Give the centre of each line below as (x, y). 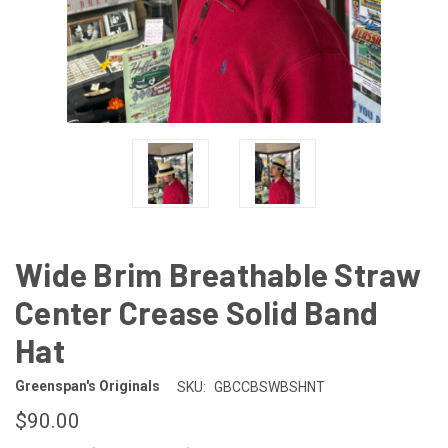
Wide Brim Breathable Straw (218, 273)
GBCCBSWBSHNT (269, 386)
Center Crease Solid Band (196, 311)
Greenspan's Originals (87, 386)
